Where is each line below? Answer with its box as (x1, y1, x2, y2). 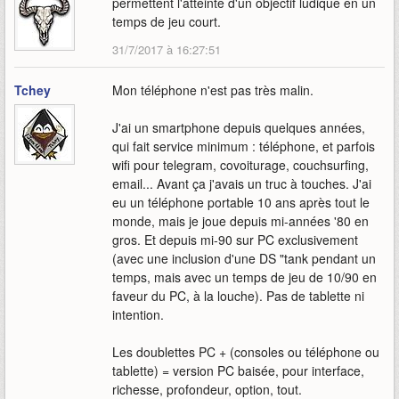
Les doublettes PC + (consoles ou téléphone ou (112, 343, 379, 362)
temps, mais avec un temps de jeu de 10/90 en (112, 268, 377, 287)
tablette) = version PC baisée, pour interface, (112, 362, 364, 380)
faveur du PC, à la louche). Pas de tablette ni (112, 287, 364, 305)
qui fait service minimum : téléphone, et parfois (112, 137, 375, 156)
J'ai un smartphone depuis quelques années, (112, 118, 365, 137)
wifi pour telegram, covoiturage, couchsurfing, (112, 156, 369, 175)
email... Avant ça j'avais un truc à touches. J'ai (112, 175, 371, 193)
